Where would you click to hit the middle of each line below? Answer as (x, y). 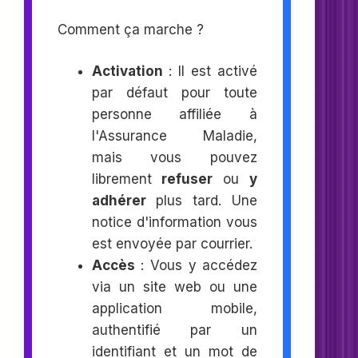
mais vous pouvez (175, 158)
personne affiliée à (175, 115)
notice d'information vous (175, 223)
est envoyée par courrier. (172, 244)
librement (127, 179)
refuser (187, 179)
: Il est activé (210, 72)
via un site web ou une (175, 287)
